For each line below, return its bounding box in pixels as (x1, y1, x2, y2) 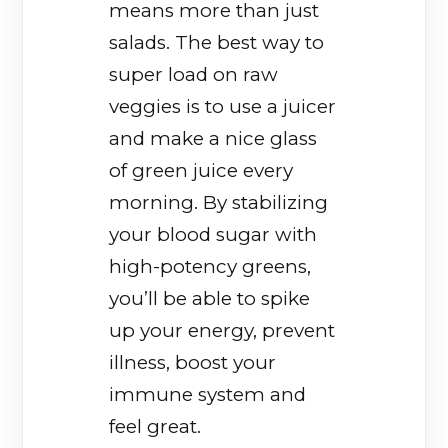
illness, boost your (109, 351, 277, 375)
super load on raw (109, 63, 279, 87)
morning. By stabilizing (109, 191, 329, 215)
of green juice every (109, 159, 294, 183)
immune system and (109, 383, 307, 407)
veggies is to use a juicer (109, 95, 337, 119)
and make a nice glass (109, 127, 318, 151)
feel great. (109, 415, 202, 439)
